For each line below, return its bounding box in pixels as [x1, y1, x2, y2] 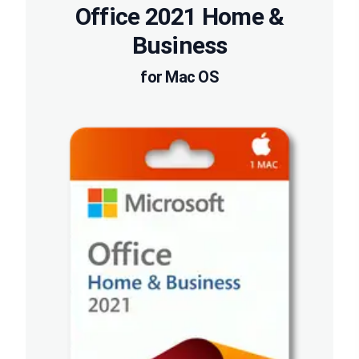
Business [131, 31, 228, 60]
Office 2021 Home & [75, 2, 284, 31]
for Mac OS [140, 67, 219, 87]
